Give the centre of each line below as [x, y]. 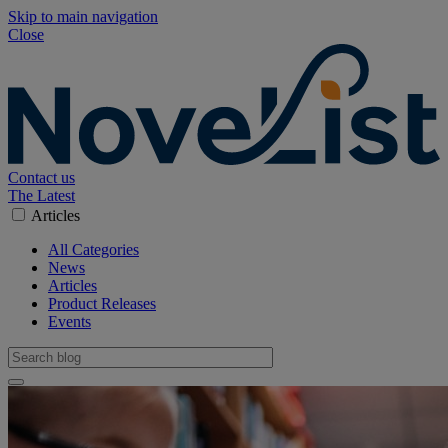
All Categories [93, 250]
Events [69, 322]
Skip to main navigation [83, 16]
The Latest [41, 196]
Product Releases [102, 304]
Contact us [41, 178]
